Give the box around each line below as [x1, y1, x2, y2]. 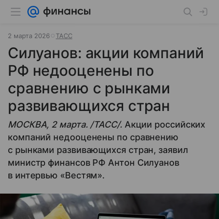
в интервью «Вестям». [8, 170, 105, 180]
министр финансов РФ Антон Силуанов [8, 157, 179, 168]
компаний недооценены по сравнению [8, 132, 179, 142]
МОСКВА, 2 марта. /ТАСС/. [8, 119, 125, 130]
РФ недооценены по [8, 62, 154, 79]
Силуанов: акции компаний [8, 44, 204, 62]
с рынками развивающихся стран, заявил [8, 145, 188, 155]
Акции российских [124, 119, 206, 130]
